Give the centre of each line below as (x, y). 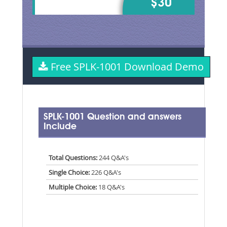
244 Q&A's (113, 157)
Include (60, 126)
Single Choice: (69, 172)
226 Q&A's (105, 172)
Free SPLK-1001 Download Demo (126, 66)
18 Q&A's (110, 187)
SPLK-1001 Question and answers (112, 117)
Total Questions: (73, 157)
